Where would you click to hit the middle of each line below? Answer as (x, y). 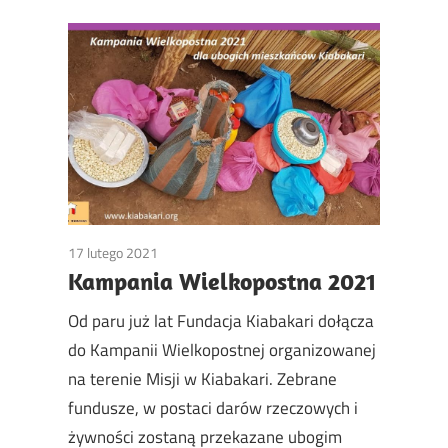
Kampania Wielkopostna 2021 (222, 280)
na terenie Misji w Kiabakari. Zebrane (202, 379)
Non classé (190, 252)
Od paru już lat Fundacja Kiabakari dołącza (221, 321)
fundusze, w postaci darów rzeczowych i (213, 408)
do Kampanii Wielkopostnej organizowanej (222, 350)
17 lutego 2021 (113, 252)
